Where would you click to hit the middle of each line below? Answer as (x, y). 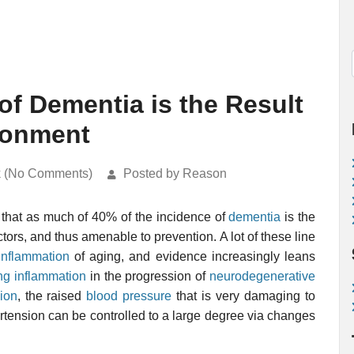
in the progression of (148, 276)
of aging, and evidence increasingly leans (192, 256)
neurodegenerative (263, 276)
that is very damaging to (243, 296)
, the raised (52, 296)
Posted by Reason (175, 173)
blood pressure (129, 296)
